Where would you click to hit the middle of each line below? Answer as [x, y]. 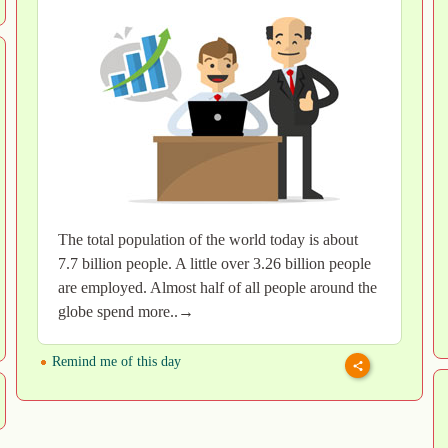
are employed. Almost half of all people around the [217, 288]
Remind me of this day [114, 362]
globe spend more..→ [126, 312]
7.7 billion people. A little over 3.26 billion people [214, 264]
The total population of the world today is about [208, 240]
